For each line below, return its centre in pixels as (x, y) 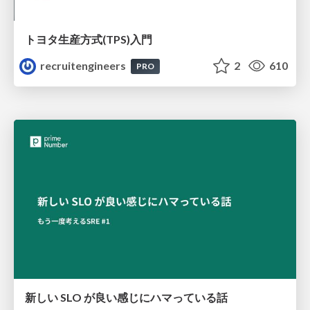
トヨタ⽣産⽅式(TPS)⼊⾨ (89, 39)
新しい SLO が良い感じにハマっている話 (126, 297)
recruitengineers (83, 66)
